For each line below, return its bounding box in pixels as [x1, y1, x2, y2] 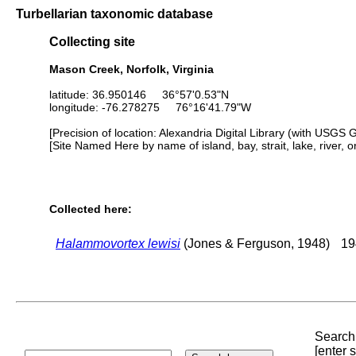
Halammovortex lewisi [56, 236, 180, 250]
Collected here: [49, 203, 132, 216]
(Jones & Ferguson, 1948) [180, 236, 330, 250]
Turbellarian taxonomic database [16, 6, 213, 21]
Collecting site [49, 34, 135, 49]
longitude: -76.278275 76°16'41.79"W [49, 100, 251, 114]
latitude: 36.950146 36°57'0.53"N [49, 87, 229, 101]
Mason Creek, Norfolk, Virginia [49, 62, 214, 75]
